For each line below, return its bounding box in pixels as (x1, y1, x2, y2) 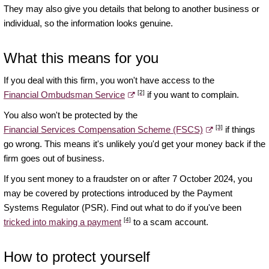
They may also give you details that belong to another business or (4, 4, 259, 14)
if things (223, 124, 255, 135)
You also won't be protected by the (4, 110, 138, 121)
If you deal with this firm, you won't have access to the (4, 75, 214, 86)
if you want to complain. (145, 89, 239, 100)
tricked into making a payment (4, 217, 121, 228)
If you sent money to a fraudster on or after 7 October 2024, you (4, 174, 252, 184)
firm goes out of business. (4, 153, 104, 164)
